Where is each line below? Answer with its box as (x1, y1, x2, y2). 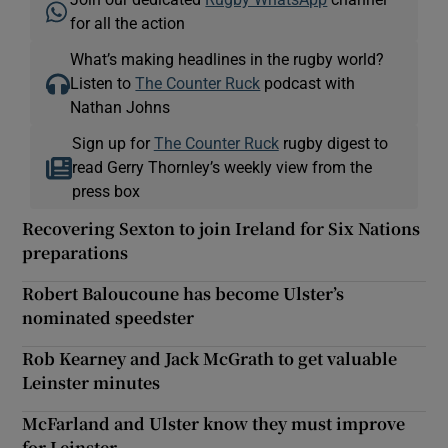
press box (71, 182, 140, 199)
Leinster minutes (22, 370, 161, 394)
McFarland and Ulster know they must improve (22, 411, 406, 435)
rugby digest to (278, 134, 388, 151)
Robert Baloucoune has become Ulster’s (22, 281, 345, 305)
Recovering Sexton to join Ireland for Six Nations (22, 216, 421, 240)
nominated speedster (22, 305, 195, 329)
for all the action (70, 14, 186, 31)
